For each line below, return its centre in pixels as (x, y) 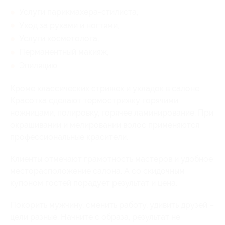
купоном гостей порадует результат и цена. (94, 183)
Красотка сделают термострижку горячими (94, 100)
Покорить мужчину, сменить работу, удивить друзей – (112, 205)
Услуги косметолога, (59, 39)
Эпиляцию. (39, 66)
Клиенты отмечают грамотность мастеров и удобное (111, 159)
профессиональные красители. (69, 137)
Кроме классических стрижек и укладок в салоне (105, 88)
